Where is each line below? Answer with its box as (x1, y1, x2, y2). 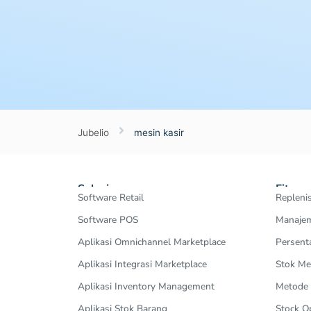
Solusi (78, 180, 109, 196)
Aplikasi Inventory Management (78, 279, 215, 293)
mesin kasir (134, 126, 184, 138)
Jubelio (78, 126, 109, 138)
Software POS (78, 212, 138, 226)
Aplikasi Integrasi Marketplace (78, 257, 207, 271)
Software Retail (78, 190, 144, 204)
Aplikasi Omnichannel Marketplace (78, 235, 226, 249)
